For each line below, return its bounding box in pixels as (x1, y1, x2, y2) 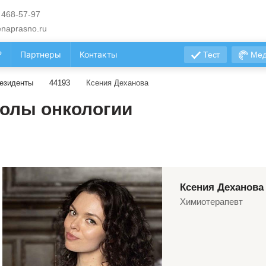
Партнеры (20, 49, 61, 59)
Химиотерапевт (180, 197, 243, 207)
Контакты (80, 49, 118, 59)
